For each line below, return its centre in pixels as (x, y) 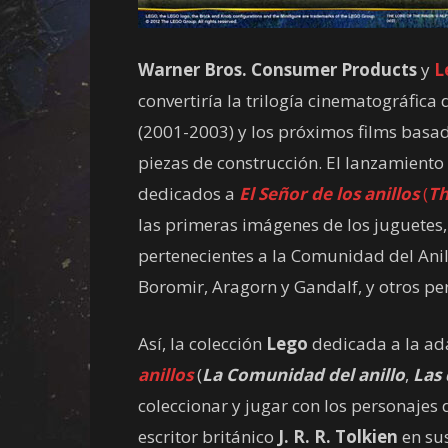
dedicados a (188, 193)
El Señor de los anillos (329, 193)
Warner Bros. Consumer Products (277, 69)
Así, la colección (202, 343)
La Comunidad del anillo (303, 374)
